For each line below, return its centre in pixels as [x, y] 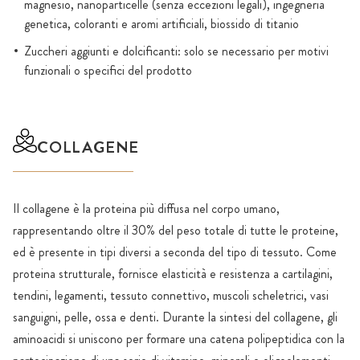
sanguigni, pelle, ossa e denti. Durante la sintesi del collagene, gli [175, 317]
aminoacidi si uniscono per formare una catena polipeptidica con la [179, 339]
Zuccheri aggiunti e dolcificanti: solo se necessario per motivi [176, 51]
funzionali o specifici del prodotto [108, 70]
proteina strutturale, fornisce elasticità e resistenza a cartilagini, [173, 274]
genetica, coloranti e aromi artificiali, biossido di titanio [162, 24]
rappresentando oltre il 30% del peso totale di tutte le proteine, [176, 231]
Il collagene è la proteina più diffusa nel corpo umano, [146, 209]
